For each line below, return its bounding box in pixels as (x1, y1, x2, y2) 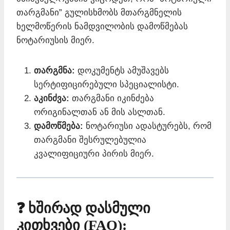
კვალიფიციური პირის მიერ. (34, 148, 154, 159)
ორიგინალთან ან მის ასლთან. (34, 107, 165, 117)
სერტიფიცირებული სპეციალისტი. (34, 79, 179, 89)
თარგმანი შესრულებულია (34, 135, 146, 145)
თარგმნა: (34, 65, 75, 75)
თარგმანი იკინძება (69, 93, 154, 103)
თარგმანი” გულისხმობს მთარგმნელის (16, 7, 182, 17)
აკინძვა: (34, 93, 69, 103)
